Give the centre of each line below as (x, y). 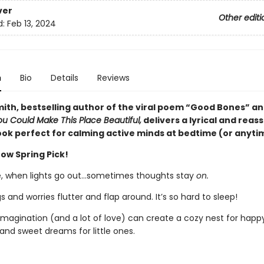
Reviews (113, 78)
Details (64, 78)
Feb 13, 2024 (31, 24)
